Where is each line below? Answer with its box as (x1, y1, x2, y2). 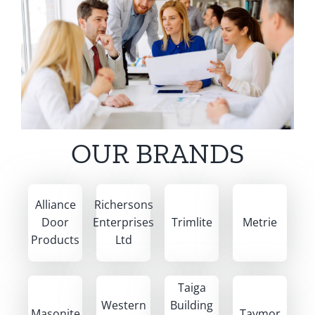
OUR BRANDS (71, 136, 244, 170)
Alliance (34, 197, 76, 213)
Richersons (94, 197, 153, 213)
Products (31, 232, 79, 248)
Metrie (243, 214, 277, 231)
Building (170, 297, 213, 313)
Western (101, 297, 146, 313)
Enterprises (93, 214, 154, 231)
